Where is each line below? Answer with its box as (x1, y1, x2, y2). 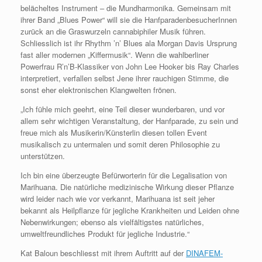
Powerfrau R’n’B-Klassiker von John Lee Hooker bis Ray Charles (20, 61, 239, 73)
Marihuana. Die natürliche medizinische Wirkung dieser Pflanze (20, 181, 234, 193)
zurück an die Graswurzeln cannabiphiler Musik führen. (20, 26, 206, 37)
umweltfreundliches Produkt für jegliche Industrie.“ (20, 228, 189, 240)
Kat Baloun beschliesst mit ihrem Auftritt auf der (20, 247, 186, 259)
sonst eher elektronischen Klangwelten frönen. (20, 84, 177, 96)
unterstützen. (20, 150, 65, 162)
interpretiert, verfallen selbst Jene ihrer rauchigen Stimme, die (20, 73, 229, 84)
